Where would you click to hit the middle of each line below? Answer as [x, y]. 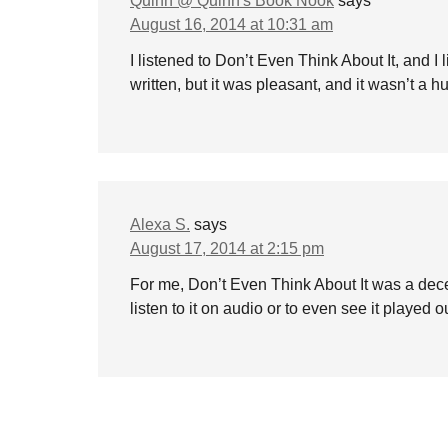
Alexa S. [160, 224]
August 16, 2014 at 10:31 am [231, 24]
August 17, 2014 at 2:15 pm [227, 248]
